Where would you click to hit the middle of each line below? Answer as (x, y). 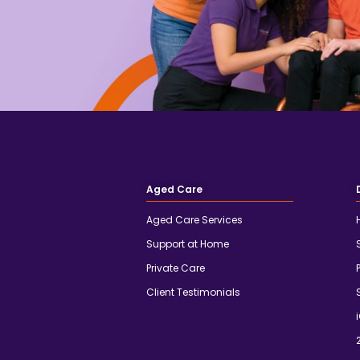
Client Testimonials (193, 292)
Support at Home (188, 244)
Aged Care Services (194, 220)
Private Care (176, 268)
